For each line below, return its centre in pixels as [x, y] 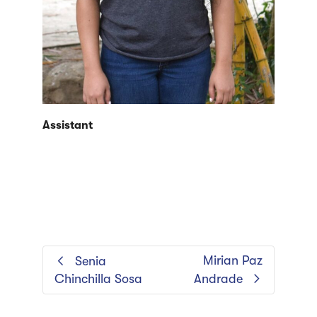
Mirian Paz [233, 261]
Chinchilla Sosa [98, 279]
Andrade [218, 279]
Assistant [68, 126]
